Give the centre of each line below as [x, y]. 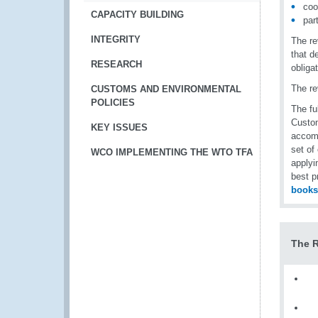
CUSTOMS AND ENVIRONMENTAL [166, 89]
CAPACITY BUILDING [137, 15]
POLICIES [113, 103]
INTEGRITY [116, 39]
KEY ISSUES [119, 127]
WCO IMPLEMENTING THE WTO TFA [172, 152]
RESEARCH [116, 64]
